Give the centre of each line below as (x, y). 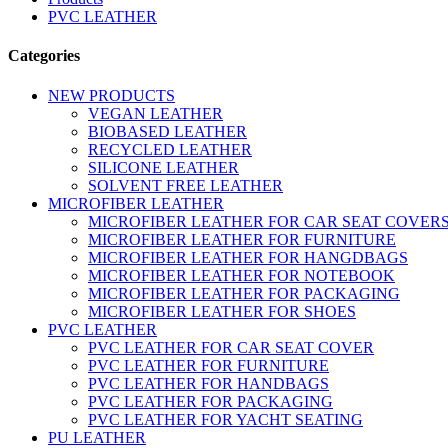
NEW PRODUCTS (111, 95)
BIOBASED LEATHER (167, 131)
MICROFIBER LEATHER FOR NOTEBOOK (241, 275)
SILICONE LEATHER (163, 167)
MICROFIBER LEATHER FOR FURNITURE (242, 239)
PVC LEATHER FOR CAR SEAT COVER (231, 347)
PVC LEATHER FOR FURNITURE (208, 365)
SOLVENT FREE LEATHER (185, 185)
